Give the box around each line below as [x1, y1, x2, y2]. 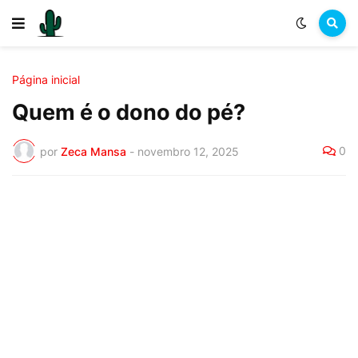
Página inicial [12, 73, 80, 86]
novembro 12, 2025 [137, 144, 239, 158]
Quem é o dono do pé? [12, 99, 245, 125]
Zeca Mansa [61, 144, 126, 158]
